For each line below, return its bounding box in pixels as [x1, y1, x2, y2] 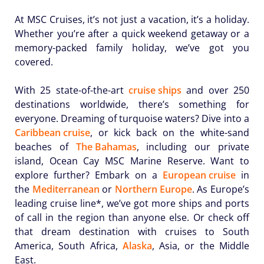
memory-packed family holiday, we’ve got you [15, 41, 249, 54]
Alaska [122, 239, 152, 252]
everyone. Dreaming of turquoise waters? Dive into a [15, 111, 249, 125]
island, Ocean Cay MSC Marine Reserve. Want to [15, 154, 249, 167]
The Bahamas [75, 140, 137, 153]
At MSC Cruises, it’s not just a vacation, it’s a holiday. [15, 12, 249, 26]
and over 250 [181, 83, 249, 97]
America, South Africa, [15, 239, 123, 252]
